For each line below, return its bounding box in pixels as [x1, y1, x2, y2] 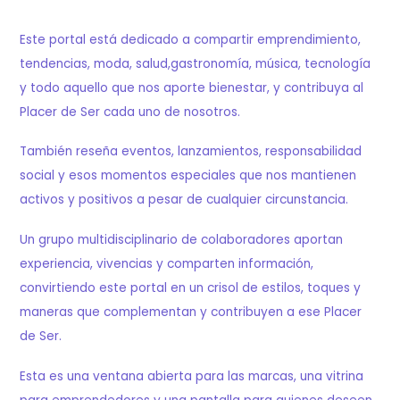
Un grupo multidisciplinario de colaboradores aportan [20, 231, 344, 249]
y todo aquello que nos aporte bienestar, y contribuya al [20, 79, 364, 96]
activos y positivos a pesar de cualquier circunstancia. [20, 191, 349, 209]
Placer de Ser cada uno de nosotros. [20, 103, 241, 121]
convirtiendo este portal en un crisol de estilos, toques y [20, 279, 362, 297]
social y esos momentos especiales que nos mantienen [20, 167, 357, 185]
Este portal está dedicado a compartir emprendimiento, [20, 30, 362, 48]
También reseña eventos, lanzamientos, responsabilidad [20, 143, 362, 161]
